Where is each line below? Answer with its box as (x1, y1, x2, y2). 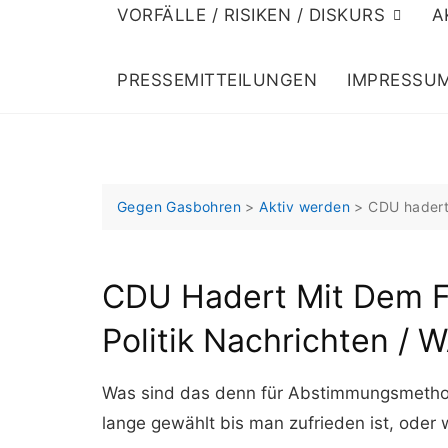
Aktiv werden (259, 198, 351, 215)
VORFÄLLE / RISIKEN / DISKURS (117, 5, 385, 25)
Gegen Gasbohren (117, 198, 242, 215)
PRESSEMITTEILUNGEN (117, 70, 317, 90)
